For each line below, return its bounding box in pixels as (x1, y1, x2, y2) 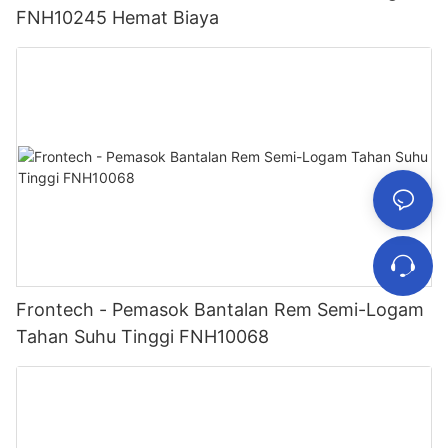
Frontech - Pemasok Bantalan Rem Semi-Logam (16, 299, 424, 321)
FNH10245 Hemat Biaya (16, 7, 219, 29)
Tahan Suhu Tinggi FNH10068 (16, 326, 269, 348)
